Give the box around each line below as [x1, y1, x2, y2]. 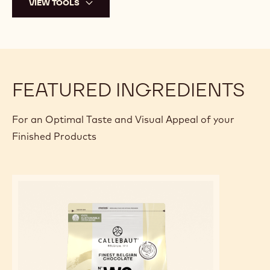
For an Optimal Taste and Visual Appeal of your [12, 113, 234, 126]
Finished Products [12, 130, 96, 143]
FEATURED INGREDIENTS [12, 77, 245, 102]
